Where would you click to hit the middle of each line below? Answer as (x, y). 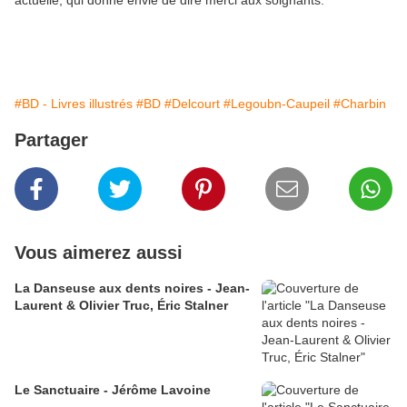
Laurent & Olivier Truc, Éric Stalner (121, 306)
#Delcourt (192, 104)
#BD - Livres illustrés (74, 104)
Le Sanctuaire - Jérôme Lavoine (113, 390)
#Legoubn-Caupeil (277, 104)
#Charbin (360, 104)
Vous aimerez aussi (99, 253)
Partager (51, 140)
